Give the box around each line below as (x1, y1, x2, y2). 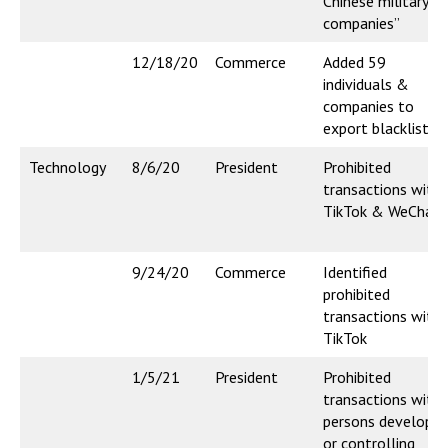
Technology (29, 157, 106, 178)
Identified (323, 262, 387, 283)
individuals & (323, 74, 409, 95)
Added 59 (323, 52, 386, 73)
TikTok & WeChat (323, 201, 440, 222)
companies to (323, 96, 414, 117)
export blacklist (323, 118, 429, 139)
